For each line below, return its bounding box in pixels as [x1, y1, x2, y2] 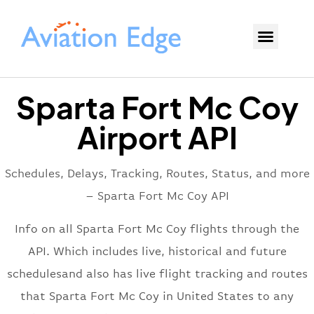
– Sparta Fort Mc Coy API [85, 189, 229, 203]
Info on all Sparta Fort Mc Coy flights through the [15, 222, 299, 236]
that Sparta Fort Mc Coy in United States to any [20, 289, 294, 303]
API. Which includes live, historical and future [27, 245, 287, 259]
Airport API [76, 118, 238, 157]
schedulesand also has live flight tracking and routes [6, 267, 308, 281]
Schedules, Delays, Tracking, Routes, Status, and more [4, 167, 310, 181]
